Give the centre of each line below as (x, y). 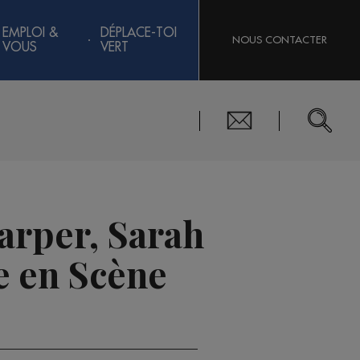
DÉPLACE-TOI (138, 33)
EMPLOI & (31, 33)
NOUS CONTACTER (280, 40)
